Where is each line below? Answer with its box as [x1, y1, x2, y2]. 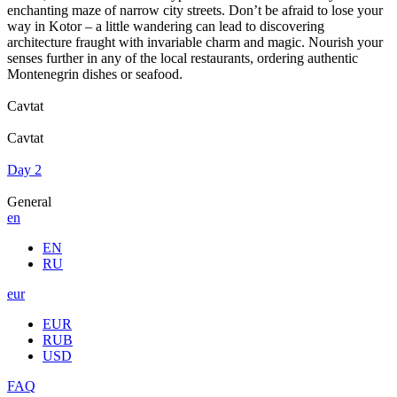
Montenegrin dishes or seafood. [7, 66, 183, 82]
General [7, 193, 51, 209]
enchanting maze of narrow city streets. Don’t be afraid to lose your [7, 2, 383, 18]
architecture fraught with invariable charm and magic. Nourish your [7, 34, 383, 50]
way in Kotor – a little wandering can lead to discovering [7, 18, 324, 34]
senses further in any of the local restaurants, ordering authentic [7, 50, 358, 66]
